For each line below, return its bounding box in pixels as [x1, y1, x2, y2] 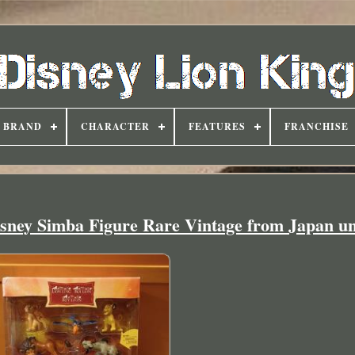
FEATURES [188, 120, 246, 133]
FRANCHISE [284, 120, 349, 133]
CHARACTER [80, 120, 150, 133]
